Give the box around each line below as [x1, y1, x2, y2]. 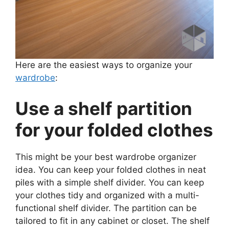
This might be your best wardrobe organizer [15, 151, 196, 162]
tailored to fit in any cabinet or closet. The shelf [15, 215, 210, 226]
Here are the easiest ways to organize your [15, 60, 192, 71]
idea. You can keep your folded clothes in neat [15, 164, 206, 175]
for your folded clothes [15, 119, 213, 141]
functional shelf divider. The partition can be [15, 202, 197, 213]
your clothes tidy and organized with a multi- [15, 190, 199, 200]
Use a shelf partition [15, 97, 192, 119]
